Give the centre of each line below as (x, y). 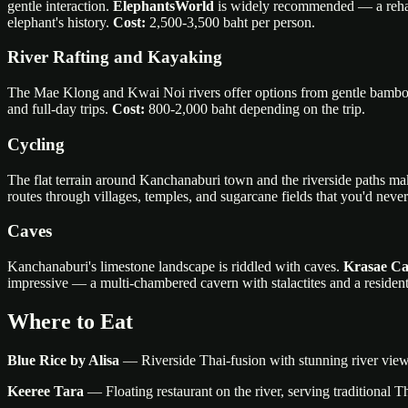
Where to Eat (70, 321)
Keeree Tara (46, 391)
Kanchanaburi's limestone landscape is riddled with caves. (175, 267)
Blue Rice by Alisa (63, 360)
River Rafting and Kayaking (115, 57)
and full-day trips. (60, 109)
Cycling (36, 144)
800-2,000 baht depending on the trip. (255, 109)
